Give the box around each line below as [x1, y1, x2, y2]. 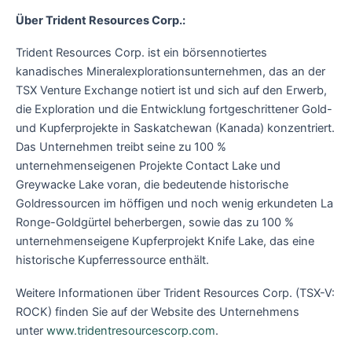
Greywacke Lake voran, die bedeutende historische [16, 178, 288, 192]
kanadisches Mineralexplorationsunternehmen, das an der [16, 64, 325, 79]
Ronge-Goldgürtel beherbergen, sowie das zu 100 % [16, 215, 294, 230]
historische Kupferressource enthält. [16, 253, 209, 268]
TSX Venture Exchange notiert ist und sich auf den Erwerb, [16, 83, 327, 98]
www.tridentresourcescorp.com [46, 323, 215, 338]
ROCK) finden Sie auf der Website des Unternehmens [16, 304, 299, 319]
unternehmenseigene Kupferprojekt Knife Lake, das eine [16, 234, 314, 249]
